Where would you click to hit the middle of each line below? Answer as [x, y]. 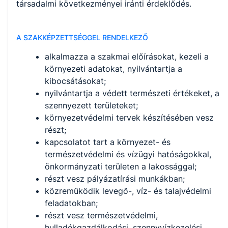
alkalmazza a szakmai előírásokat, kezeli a [127, 57]
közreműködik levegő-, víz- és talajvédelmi [128, 191]
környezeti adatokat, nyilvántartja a [113, 69]
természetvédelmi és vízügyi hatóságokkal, [128, 154]
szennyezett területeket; [91, 106]
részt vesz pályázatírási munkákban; [115, 179]
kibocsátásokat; [75, 81]
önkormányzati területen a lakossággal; [121, 167]
